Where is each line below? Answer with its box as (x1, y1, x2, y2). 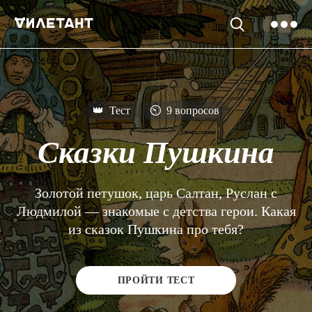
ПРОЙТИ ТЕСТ (117, 274, 195, 286)
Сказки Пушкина (38, 134, 274, 170)
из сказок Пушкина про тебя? (68, 221, 244, 237)
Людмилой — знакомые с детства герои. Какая (16, 203, 296, 219)
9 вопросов (164, 104, 219, 116)
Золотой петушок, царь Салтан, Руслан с (35, 185, 277, 201)
